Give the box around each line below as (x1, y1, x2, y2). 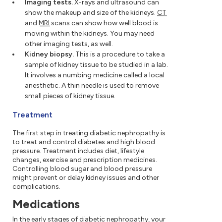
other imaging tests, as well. (25, 40, 113, 49)
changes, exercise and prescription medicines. (12, 156, 158, 165)
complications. (12, 182, 60, 191)
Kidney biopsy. (25, 50, 74, 59)
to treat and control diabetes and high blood (12, 138, 156, 147)
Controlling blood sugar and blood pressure (12, 165, 153, 173)
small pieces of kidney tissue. (25, 92, 115, 101)
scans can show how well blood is (50, 19, 158, 28)
